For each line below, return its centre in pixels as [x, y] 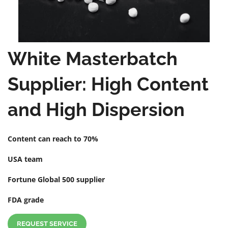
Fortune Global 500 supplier [56, 179]
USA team [25, 159]
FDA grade [26, 199]
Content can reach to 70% [53, 138]
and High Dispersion [96, 109]
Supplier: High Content [108, 84]
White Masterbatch [93, 58]
